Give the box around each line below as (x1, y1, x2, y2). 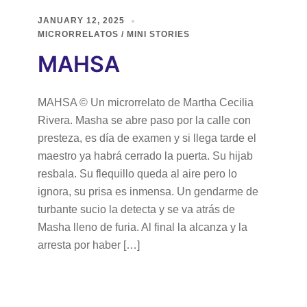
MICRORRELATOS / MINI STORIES (38, 29, 190, 39)
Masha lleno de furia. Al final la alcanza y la (38, 221, 247, 233)
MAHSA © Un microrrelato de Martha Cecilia (38, 97, 254, 108)
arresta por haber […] (38, 239, 140, 251)
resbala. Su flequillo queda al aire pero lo (38, 168, 237, 180)
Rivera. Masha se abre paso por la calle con (38, 114, 251, 126)
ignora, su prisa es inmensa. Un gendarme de (38, 186, 258, 197)
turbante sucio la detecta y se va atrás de (38, 204, 235, 215)
